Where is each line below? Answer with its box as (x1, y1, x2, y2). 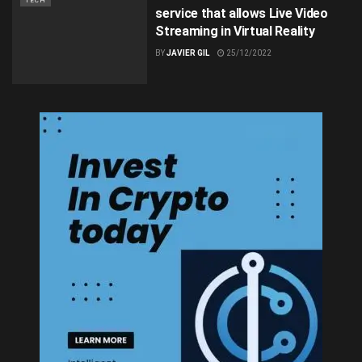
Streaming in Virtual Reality (155, 23, 315, 40)
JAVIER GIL (166, 48, 210, 58)
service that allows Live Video (155, 6, 328, 22)
